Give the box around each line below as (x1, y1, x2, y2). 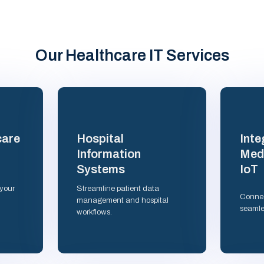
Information (77, 147, 141, 161)
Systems (77, 163, 126, 176)
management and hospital (77, 196, 169, 205)
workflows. (77, 207, 113, 217)
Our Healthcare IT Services (35, 46, 229, 64)
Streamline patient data (77, 184, 160, 193)
